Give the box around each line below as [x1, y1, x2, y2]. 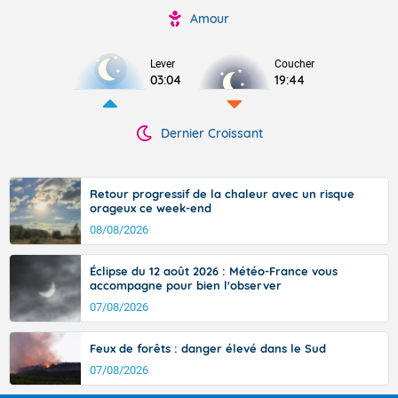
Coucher [275, 58, 314, 70]
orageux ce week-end [90, 201, 211, 215]
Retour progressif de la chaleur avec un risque [90, 187, 354, 201]
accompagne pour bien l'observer [90, 278, 282, 292]
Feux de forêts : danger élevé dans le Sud [90, 341, 326, 355]
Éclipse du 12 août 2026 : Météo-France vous [90, 264, 338, 278]
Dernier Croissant [160, 125, 263, 141]
